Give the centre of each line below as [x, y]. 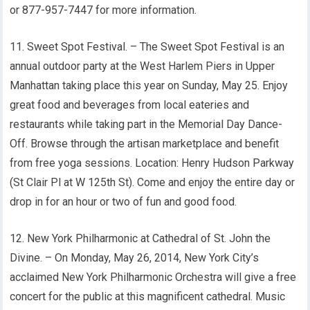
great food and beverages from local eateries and [130, 105]
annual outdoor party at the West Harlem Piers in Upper [143, 66]
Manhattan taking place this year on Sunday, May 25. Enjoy [149, 85]
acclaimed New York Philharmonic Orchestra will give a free [153, 277]
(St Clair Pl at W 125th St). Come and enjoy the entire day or [153, 182]
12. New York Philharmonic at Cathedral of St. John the [140, 238]
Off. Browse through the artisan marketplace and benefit [145, 144]
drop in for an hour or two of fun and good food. [124, 202]
